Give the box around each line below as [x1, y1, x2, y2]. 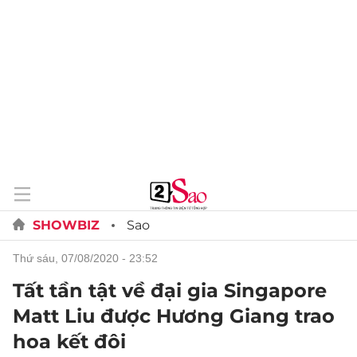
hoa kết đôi [13, 330, 126, 353]
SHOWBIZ [33, 218, 100, 233]
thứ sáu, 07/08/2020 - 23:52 [20, 252, 158, 265]
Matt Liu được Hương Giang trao [13, 304, 335, 328]
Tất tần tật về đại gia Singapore [13, 279, 327, 302]
